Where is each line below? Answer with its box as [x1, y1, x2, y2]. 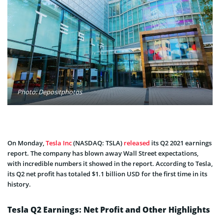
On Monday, [7, 138, 46, 148]
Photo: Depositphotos [17, 87, 82, 97]
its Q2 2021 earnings [150, 138, 212, 148]
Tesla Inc [46, 138, 72, 148]
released [124, 138, 150, 148]
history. [7, 180, 31, 189]
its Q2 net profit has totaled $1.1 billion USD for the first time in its [7, 169, 207, 179]
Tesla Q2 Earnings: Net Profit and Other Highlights [7, 204, 210, 216]
